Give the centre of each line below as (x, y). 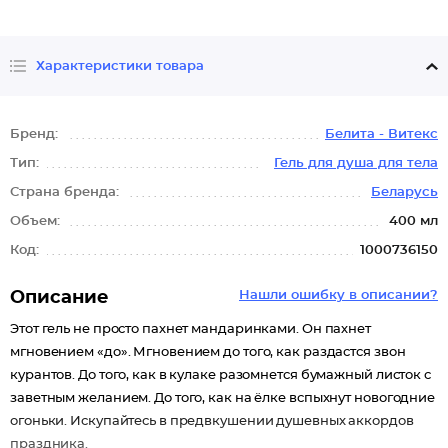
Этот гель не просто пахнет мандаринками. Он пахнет (190, 329)
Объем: (37, 221)
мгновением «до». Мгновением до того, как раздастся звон (208, 352)
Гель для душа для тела (356, 163)
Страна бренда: (66, 192)
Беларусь (404, 192)
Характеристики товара (120, 66)
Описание (59, 298)
